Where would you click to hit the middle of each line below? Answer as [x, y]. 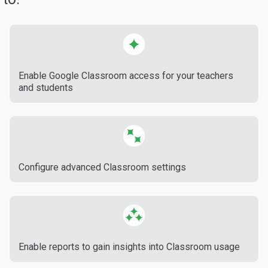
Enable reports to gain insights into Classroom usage [129, 247]
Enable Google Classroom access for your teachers [126, 76]
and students [46, 88]
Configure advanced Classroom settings [102, 167]
